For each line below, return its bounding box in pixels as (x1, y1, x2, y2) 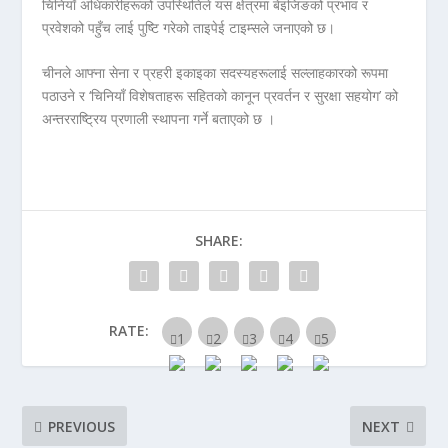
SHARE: (195, 231, 243, 251)
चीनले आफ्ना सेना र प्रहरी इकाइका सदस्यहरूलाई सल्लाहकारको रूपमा (42, 63, 389, 83)
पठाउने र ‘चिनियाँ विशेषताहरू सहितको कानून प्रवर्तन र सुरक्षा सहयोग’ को (42, 86, 399, 106)
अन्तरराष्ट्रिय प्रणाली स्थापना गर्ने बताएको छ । (42, 109, 276, 129)
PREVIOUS (48, 416, 116, 436)
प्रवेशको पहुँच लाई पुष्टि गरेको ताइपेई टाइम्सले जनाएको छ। (42, 17, 340, 37)
